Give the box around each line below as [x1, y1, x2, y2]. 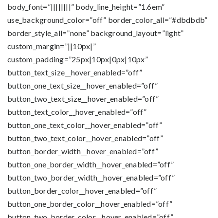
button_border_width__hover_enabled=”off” [7, 146, 158, 156]
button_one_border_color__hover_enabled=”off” [7, 199, 172, 208]
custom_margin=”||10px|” [7, 41, 96, 51]
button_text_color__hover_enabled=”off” [7, 107, 147, 116]
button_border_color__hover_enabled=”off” [7, 186, 157, 195]
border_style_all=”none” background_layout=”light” [7, 28, 184, 37]
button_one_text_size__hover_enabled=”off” [7, 81, 158, 90]
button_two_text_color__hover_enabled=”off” [7, 133, 163, 143]
